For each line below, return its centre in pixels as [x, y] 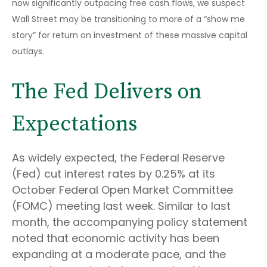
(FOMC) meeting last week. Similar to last [121, 206]
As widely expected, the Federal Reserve [118, 158]
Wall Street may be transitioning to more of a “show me [128, 19]
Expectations [74, 125]
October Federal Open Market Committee [122, 190]
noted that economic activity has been [116, 238]
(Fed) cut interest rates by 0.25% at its [114, 174]
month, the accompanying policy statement [130, 222]
